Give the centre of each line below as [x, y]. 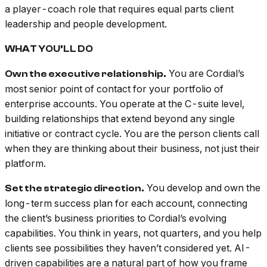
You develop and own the [202, 188]
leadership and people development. [86, 24]
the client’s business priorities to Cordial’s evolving [116, 218]
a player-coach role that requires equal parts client [119, 9]
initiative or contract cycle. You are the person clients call [132, 134]
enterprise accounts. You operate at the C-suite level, [125, 104]
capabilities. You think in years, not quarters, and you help [133, 233]
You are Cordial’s [205, 74]
